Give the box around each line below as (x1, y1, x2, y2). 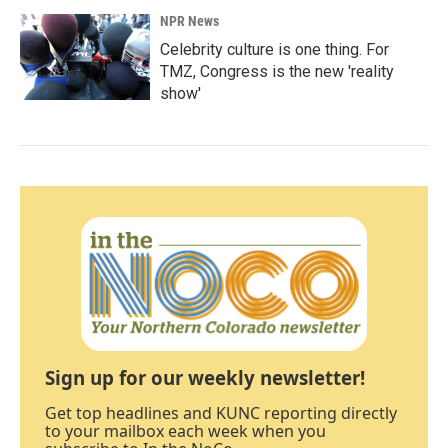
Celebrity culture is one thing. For (160, 39, 389, 59)
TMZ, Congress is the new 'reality (160, 61, 394, 81)
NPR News (160, 12, 219, 29)
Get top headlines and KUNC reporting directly (45, 401, 397, 424)
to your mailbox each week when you (45, 419, 326, 442)
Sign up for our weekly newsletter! (45, 364, 365, 390)
